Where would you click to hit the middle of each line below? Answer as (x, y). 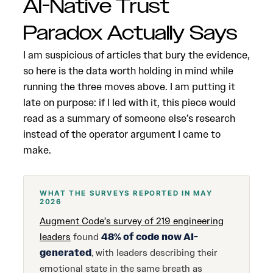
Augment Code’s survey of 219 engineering (132, 221)
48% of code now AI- (150, 237)
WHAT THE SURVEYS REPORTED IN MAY (126, 193)
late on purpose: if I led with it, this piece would (129, 102)
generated (66, 253)
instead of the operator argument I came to (122, 134)
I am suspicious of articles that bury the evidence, (136, 55)
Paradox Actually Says (130, 34)
